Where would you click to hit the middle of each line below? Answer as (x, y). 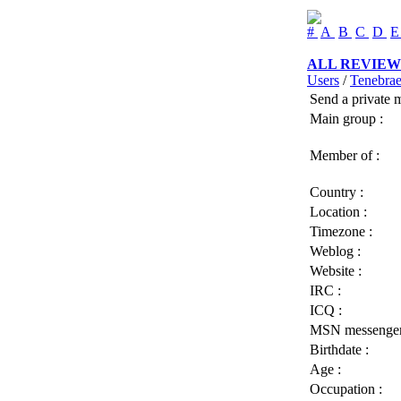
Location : (338, 212)
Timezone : (341, 231)
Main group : (346, 119)
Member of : (345, 155)
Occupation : (346, 389)
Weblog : (335, 251)
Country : (337, 192)
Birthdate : (339, 350)
